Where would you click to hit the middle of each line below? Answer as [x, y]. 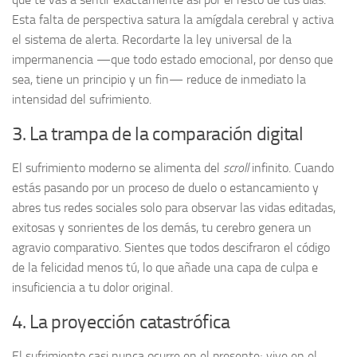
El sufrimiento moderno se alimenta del [118, 167]
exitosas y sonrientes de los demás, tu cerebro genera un [162, 227]
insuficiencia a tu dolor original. [92, 287]
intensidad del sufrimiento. [82, 99]
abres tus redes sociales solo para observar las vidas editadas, [174, 207]
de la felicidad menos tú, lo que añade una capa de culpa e [165, 267]
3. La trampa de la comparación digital [158, 133]
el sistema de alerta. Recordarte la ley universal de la [152, 39]
